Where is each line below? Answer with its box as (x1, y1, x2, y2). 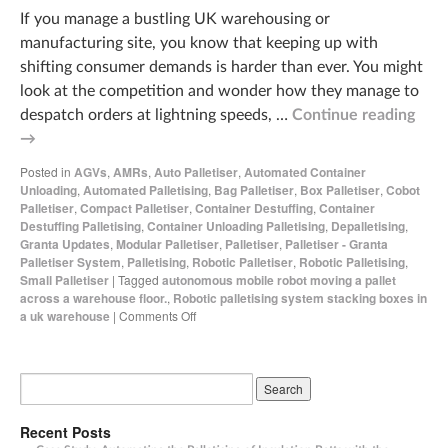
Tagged (118, 270, 159, 288)
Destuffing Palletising (20, 216, 141, 235)
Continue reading (292, 106, 415, 123)
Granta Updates (20, 234, 110, 253)
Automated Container (244, 162, 366, 181)
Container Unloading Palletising (147, 216, 325, 235)
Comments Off (119, 306, 196, 324)
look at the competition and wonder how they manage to (20, 82, 419, 99)
